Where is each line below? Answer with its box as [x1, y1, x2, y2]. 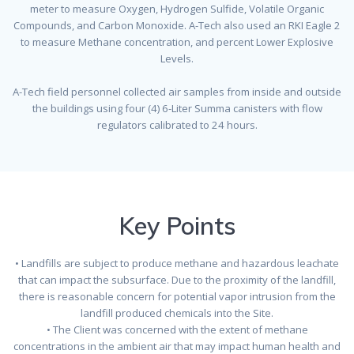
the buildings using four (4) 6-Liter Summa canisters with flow [32, 100, 322, 115]
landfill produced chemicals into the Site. [81, 305, 273, 320]
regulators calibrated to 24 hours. [96, 117, 258, 132]
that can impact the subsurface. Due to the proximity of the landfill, [18, 272, 336, 287]
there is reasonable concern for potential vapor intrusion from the [18, 288, 336, 303]
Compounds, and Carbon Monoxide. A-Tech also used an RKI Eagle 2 [13, 17, 341, 32]
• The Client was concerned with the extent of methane [46, 322, 308, 337]
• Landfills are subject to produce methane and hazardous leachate [15, 255, 339, 270]
